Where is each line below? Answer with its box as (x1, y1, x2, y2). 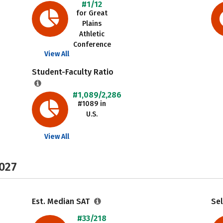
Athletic (79, 30, 105, 38)
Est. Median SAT (31, 197, 92, 206)
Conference (73, 40, 111, 49)
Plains (82, 19, 102, 28)
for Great (76, 9, 108, 17)
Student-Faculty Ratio (31, 67, 113, 77)
